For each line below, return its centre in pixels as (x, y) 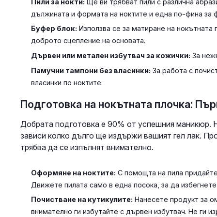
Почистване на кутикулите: (82, 200)
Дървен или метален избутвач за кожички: (110, 55)
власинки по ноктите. (67, 82)
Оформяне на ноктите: (73, 172)
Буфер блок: (54, 29)
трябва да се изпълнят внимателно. (87, 147)
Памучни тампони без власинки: (91, 70)
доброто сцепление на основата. (88, 41)
